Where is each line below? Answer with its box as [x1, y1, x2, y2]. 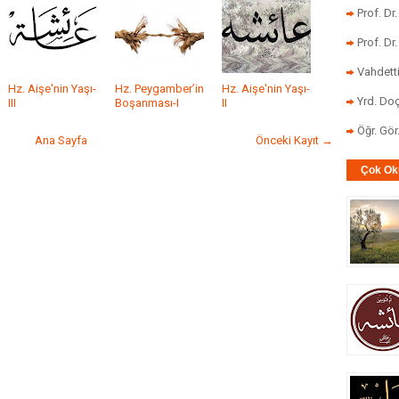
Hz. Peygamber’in [115, 82, 204, 95]
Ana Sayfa [35, 134, 87, 147]
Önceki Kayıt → [256, 134, 333, 147]
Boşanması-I [115, 96, 179, 110]
